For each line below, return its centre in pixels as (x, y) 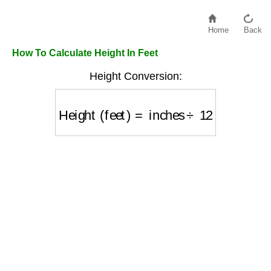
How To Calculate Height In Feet (85, 53)
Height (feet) (102, 106)
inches (165, 106)
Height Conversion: (135, 76)
